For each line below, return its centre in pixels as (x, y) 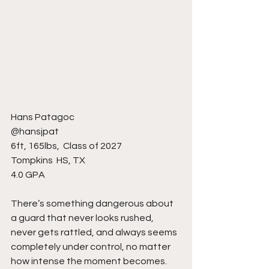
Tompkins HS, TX (49, 161)
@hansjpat (35, 132)
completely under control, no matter (92, 247)
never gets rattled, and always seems (95, 233)
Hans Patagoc (44, 117)
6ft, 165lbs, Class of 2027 (66, 146)
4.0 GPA (28, 175)
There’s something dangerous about (93, 204)
